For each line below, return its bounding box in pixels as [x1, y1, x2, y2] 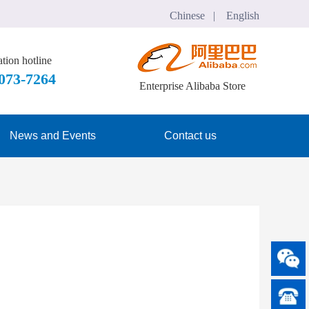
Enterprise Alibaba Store [139, 80, 246, 92]
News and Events [9, 130, 96, 141]
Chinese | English [170, 10, 259, 21]
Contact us [164, 130, 217, 141]
